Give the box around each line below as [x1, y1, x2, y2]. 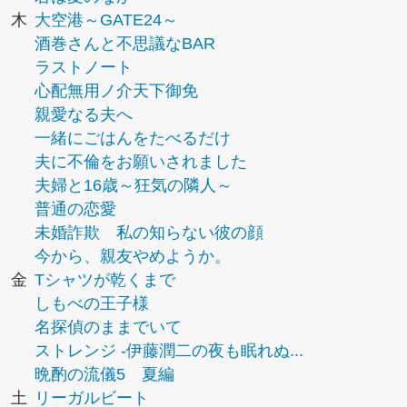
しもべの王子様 [35, 294, 149, 313]
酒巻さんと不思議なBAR [35, 35, 215, 53]
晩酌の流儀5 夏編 [35, 365, 174, 383]
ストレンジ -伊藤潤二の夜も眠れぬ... [35, 342, 303, 360]
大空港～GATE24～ [35, 11, 178, 29]
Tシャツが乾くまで [35, 271, 175, 289]
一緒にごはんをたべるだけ [35, 129, 231, 147]
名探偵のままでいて [35, 318, 182, 336]
